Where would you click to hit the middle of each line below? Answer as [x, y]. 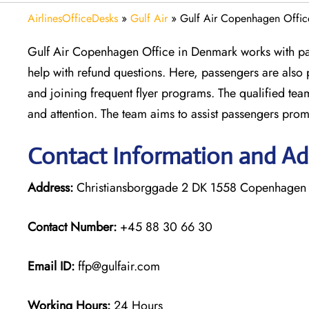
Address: [50, 187]
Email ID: [51, 266]
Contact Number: [72, 227]
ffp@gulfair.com [117, 266]
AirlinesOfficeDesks [73, 18]
